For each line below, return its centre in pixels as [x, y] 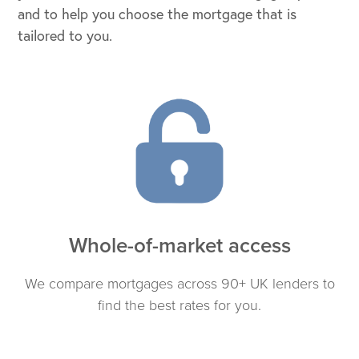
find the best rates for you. [179, 305]
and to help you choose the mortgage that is [157, 14]
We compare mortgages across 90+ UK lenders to [179, 283]
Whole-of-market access [179, 245]
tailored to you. [65, 36]
